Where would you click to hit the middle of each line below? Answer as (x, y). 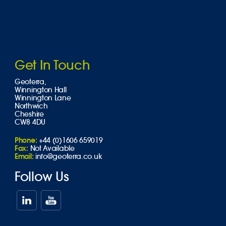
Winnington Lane (43, 98)
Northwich (31, 106)
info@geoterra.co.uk (69, 156)
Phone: (26, 140)
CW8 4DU (30, 122)
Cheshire (29, 114)
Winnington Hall (41, 90)
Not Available (52, 148)
